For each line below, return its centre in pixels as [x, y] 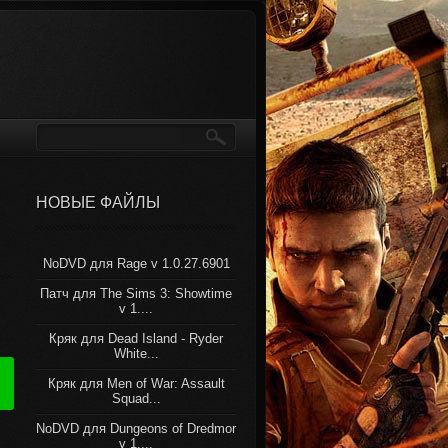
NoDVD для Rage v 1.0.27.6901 [136, 263]
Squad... [136, 398]
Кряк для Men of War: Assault [136, 383]
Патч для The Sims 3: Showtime [136, 293]
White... [136, 353]
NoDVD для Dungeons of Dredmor [136, 428]
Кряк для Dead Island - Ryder [136, 338]
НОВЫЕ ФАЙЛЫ [98, 202]
